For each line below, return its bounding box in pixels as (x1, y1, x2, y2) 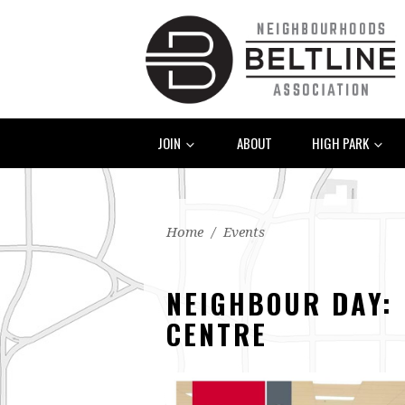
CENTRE (166, 313, 268, 354)
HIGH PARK (312, 132, 372, 153)
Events (223, 223, 265, 240)
